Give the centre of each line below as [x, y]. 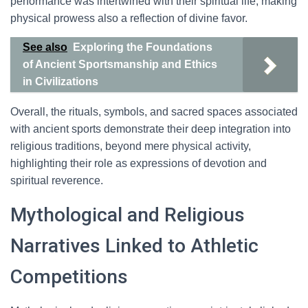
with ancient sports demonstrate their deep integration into [151, 129]
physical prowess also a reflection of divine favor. [129, 18]
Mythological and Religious [128, 215]
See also [45, 47]
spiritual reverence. [57, 180]
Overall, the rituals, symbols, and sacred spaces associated [154, 112]
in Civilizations [60, 81]
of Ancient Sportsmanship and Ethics [120, 64]
